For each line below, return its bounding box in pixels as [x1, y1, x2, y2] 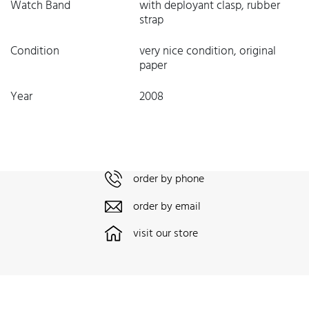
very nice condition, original [139, 42, 276, 61]
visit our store [133, 225, 198, 243]
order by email [133, 198, 201, 217]
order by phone [133, 170, 204, 189]
